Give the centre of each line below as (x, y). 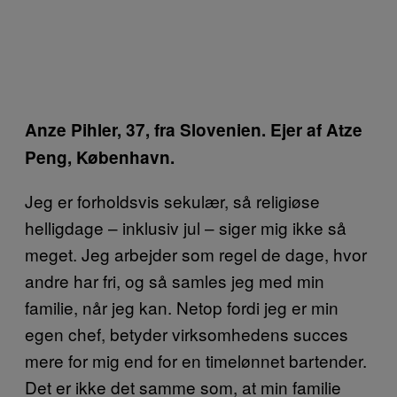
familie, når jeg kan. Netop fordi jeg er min (182, 307)
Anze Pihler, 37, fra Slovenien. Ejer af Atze (194, 129)
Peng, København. (100, 157)
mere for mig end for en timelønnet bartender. (196, 360)
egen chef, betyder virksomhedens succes (187, 333)
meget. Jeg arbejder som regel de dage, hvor (196, 253)
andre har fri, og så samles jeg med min (175, 280)
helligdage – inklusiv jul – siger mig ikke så (186, 227)
